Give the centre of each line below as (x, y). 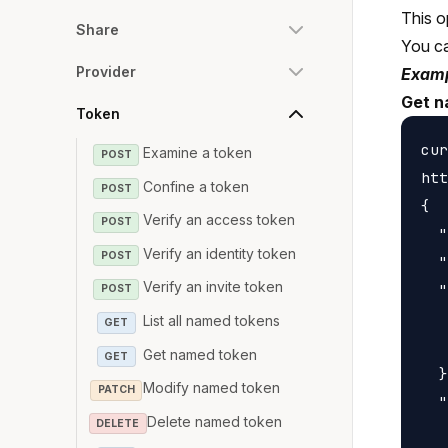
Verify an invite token (213, 287)
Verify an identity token (220, 253)
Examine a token (198, 152)
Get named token (200, 354)
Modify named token (212, 388)
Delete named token (214, 421)
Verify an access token (219, 220)
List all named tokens (212, 320)
